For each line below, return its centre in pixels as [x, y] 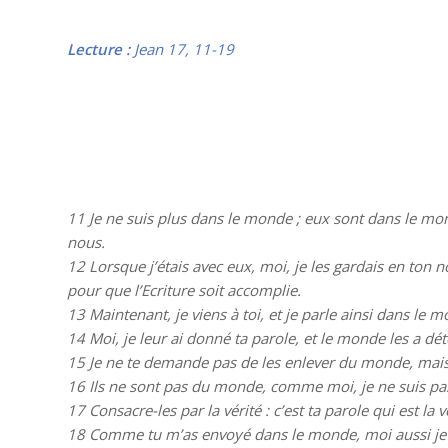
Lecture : [100, 48]
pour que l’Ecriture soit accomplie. [186, 290]
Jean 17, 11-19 [184, 48]
